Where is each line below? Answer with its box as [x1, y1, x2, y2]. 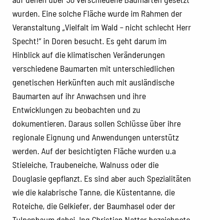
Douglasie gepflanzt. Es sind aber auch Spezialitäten [12, 172, 191, 184]
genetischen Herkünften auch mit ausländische [12, 76, 174, 87]
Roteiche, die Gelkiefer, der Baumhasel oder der [12, 200, 175, 211]
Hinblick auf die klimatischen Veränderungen [12, 49, 165, 60]
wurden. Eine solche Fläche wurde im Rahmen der [12, 7, 182, 19]
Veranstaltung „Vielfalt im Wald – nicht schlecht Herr [12, 21, 191, 32]
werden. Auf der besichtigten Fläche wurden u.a [12, 145, 176, 156]
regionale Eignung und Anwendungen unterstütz [12, 131, 179, 142]
